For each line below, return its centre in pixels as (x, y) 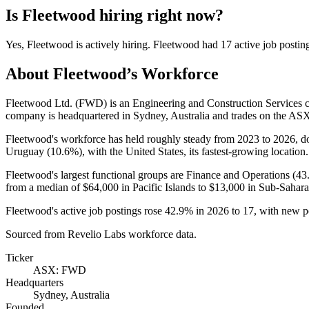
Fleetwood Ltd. (40, 103)
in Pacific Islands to (164, 187)
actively (102, 44)
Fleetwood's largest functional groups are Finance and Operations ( (151, 175)
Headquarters (34, 282)
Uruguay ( (28, 151)
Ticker (19, 257)
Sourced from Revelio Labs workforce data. (101, 234)
